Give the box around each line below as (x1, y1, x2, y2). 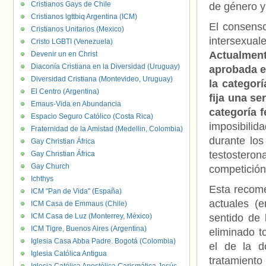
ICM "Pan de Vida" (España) (31, 187, 122, 195)
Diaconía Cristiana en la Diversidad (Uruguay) (31, 62, 180, 71)
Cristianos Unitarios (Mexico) (31, 25, 124, 33)
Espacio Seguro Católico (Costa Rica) (31, 112, 153, 121)
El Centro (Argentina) (31, 87, 99, 96)
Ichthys (31, 175, 53, 183)
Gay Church (31, 162, 69, 170)
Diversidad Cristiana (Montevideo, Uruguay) (31, 75, 173, 83)
